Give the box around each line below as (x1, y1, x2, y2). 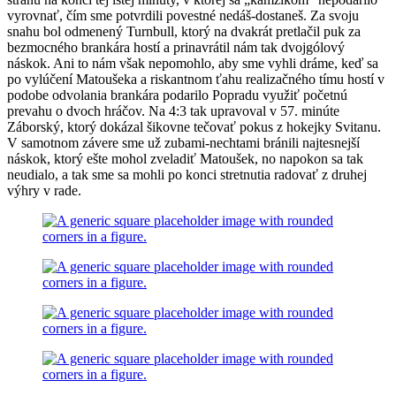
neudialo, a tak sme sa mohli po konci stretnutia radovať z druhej (7, 166, 367, 182)
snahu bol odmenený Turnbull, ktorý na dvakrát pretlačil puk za (7, 23, 361, 39)
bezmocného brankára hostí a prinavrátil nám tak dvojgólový (7, 39, 345, 55)
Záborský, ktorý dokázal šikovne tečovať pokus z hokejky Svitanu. (7, 118, 381, 134)
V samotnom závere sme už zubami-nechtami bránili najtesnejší (7, 134, 360, 150)
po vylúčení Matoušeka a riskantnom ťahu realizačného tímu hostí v (7, 71, 385, 87)
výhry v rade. (7, 182, 81, 198)
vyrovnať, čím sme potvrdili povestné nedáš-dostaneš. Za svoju (7, 7, 359, 23)
